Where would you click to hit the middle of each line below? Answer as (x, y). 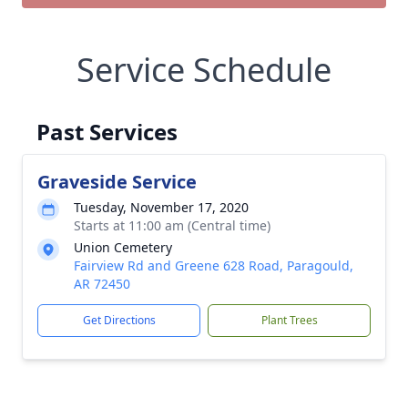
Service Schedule (204, 70)
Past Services (107, 132)
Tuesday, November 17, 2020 (161, 207)
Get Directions (119, 320)
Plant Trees (289, 320)
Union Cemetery (123, 247)
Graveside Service (117, 182)
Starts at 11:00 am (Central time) (172, 225)
